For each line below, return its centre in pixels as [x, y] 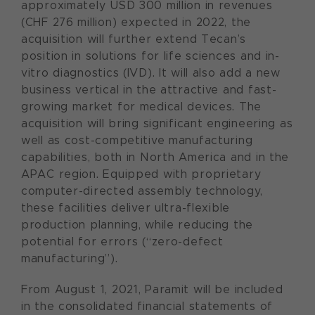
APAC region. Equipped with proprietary [141, 174]
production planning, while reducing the [137, 225]
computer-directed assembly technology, [142, 191]
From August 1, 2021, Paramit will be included [152, 289]
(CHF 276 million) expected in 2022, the [136, 22]
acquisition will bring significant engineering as [157, 123]
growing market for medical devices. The [142, 107]
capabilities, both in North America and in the [155, 157]
